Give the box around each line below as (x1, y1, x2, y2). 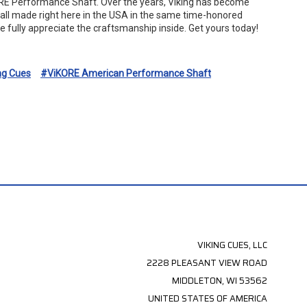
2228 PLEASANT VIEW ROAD (146, 255, 267, 270)
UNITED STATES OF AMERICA (147, 291, 267, 306)
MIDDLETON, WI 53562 (171, 273, 267, 288)
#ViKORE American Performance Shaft (40, 67, 211, 79)
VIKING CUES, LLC (197, 237, 267, 252)
